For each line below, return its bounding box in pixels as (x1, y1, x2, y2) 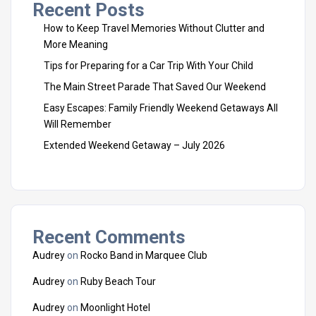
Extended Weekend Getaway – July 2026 (44, 140, 225, 151)
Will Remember (44, 119, 111, 130)
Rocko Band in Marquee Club (80, 250, 207, 261)
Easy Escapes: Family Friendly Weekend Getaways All (44, 102, 278, 114)
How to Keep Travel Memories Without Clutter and (44, 23, 265, 34)
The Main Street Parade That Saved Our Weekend (44, 81, 266, 92)
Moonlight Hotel (80, 302, 150, 313)
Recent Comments (32, 226, 186, 248)
